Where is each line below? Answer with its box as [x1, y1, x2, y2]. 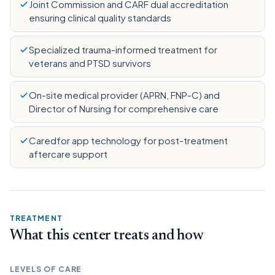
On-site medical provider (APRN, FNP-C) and [29, 89, 220, 101]
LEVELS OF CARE [10, 265, 82, 274]
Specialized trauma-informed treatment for [29, 44, 217, 55]
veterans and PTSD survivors [29, 57, 151, 69]
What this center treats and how [10, 228, 204, 243]
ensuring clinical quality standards [29, 12, 171, 23]
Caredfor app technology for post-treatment [29, 134, 228, 146]
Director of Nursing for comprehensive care [29, 103, 219, 114]
